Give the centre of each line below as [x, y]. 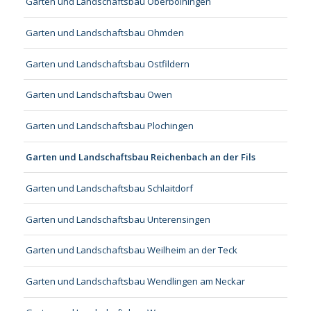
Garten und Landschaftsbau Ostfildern [107, 64]
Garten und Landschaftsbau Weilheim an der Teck [131, 250]
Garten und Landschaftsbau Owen [99, 95]
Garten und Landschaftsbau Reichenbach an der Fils [140, 157]
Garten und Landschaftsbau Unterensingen [118, 219]
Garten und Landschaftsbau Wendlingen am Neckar [135, 281]
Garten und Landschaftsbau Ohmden [104, 32]
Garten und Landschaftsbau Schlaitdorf [109, 188]
